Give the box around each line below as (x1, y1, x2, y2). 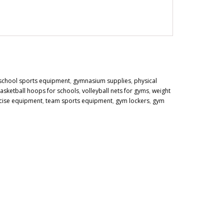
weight (151, 86, 170, 95)
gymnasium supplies (72, 76, 131, 85)
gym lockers (115, 96, 149, 105)
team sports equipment (45, 96, 112, 105)
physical (133, 76, 157, 85)
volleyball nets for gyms (81, 86, 149, 95)
